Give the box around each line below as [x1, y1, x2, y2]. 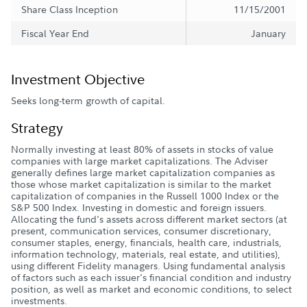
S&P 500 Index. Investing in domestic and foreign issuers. [11, 200, 267, 214]
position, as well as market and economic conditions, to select [11, 282, 292, 295]
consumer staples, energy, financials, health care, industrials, [11, 235, 282, 249]
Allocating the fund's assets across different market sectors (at [11, 212, 287, 225]
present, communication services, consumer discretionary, [11, 223, 271, 237]
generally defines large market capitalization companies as [11, 165, 275, 179]
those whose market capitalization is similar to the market [11, 177, 271, 191]
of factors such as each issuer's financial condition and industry [11, 270, 291, 284]
